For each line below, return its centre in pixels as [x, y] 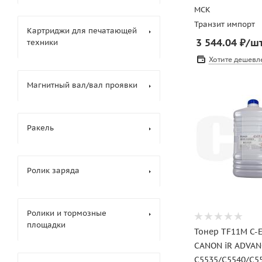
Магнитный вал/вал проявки [82, 85]
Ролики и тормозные [67, 213]
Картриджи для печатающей [82, 31]
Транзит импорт [225, 24]
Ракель [40, 128]
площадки [46, 225]
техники [42, 42]
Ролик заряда [53, 170]
